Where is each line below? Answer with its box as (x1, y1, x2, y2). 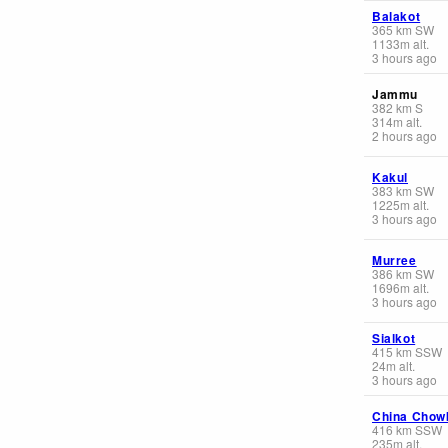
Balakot (372, 6, 421, 25)
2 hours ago (372, 126, 437, 144)
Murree (372, 250, 417, 269)
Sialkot (372, 328, 416, 347)
